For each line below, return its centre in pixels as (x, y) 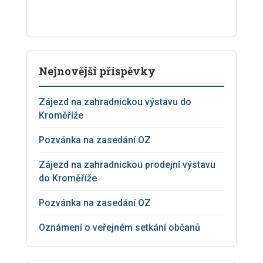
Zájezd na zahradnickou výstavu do (115, 102)
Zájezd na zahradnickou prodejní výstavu (127, 165)
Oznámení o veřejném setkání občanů (119, 228)
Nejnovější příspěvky (97, 71)
